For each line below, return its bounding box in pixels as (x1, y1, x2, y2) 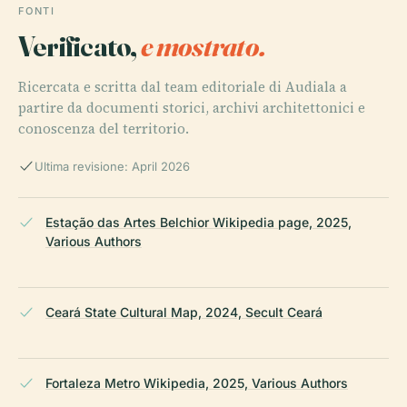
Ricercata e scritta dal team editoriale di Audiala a (18, 77, 347, 97)
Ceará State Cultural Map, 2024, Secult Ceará (45, 304, 323, 321)
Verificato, (18, 28, 141, 65)
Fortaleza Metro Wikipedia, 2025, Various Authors (45, 375, 348, 392)
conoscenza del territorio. (18, 119, 189, 139)
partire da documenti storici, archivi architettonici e (18, 98, 365, 118)
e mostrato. (140, 28, 265, 65)
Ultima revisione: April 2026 (35, 159, 190, 174)
